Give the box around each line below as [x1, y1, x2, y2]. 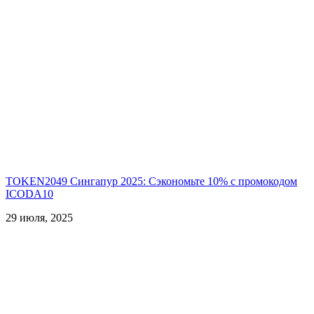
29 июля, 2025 [6, 212, 73, 224]
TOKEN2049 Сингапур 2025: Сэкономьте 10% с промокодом [6, 175, 297, 188]
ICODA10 [6, 188, 53, 200]
